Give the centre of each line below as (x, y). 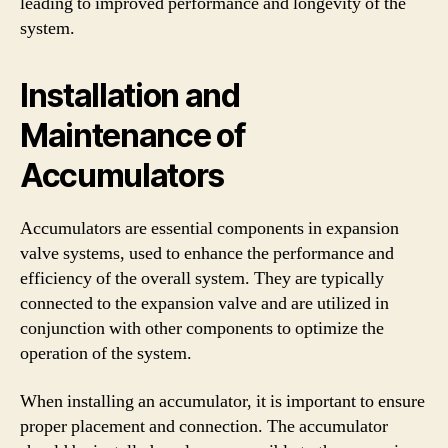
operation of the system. (106, 353)
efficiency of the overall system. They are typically (202, 278)
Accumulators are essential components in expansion (209, 228)
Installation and (130, 95)
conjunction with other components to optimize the (202, 328)
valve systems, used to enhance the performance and (207, 253)
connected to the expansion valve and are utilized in (204, 303)
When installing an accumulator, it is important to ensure (222, 401)
